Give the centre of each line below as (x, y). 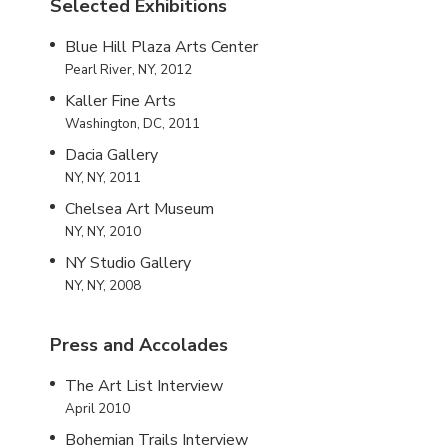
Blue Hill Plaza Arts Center (161, 46)
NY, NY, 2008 (103, 285)
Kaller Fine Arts (120, 100)
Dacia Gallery (111, 154)
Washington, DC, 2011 (132, 123)
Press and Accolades (139, 344)
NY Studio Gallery (128, 262)
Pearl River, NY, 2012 (128, 69)
